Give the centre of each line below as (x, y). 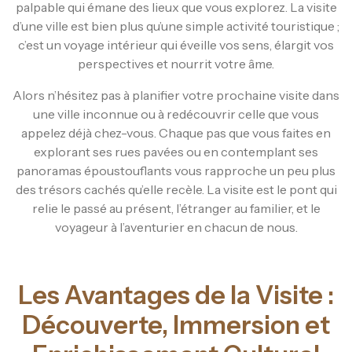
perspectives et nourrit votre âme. (176, 63)
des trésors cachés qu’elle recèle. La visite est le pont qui (176, 189)
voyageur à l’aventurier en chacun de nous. (176, 227)
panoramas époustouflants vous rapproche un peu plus (176, 170)
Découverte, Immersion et (176, 324)
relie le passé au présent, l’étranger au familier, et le (176, 208)
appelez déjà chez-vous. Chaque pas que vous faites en (176, 132)
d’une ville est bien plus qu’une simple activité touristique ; (176, 26)
